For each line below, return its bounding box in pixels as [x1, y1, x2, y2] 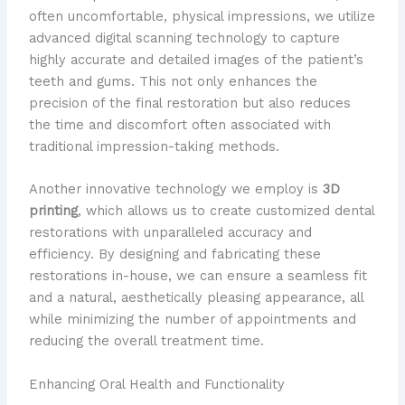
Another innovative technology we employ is [28, 181, 323, 198]
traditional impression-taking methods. [28, 138, 279, 155]
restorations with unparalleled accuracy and [28, 224, 312, 241]
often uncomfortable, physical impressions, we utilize [28, 8, 375, 25]
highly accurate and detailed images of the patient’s [28, 52, 363, 69]
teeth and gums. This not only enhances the [28, 73, 317, 90]
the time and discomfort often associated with [28, 117, 331, 134]
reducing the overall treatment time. [28, 333, 264, 350]
